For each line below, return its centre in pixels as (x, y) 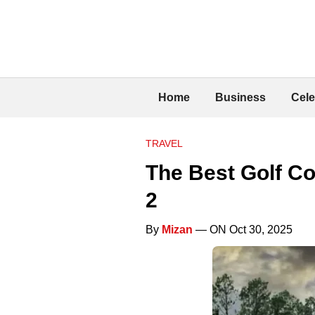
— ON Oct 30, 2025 (243, 229)
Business (240, 97)
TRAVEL (164, 143)
